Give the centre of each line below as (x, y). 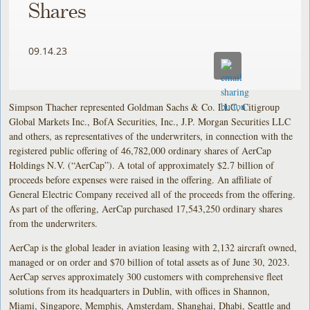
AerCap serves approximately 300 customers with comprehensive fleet (146, 276)
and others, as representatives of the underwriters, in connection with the (151, 136)
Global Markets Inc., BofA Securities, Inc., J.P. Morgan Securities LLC (150, 121)
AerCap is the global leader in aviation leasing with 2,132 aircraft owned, (153, 247)
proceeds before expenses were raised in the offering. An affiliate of (141, 179)
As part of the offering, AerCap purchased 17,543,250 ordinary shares (146, 208)
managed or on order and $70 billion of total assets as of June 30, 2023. (150, 262)
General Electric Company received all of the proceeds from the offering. (153, 194)
